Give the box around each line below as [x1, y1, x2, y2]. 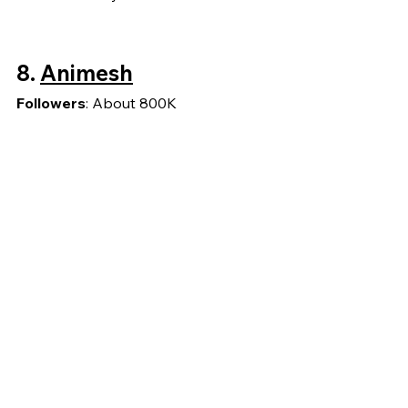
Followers [16, 94, 86, 113]
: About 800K [86, 94, 177, 113]
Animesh [40, 59, 133, 87]
